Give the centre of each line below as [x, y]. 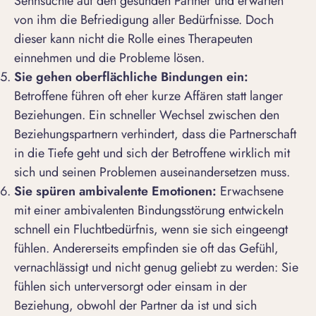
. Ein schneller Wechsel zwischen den [181, 115]
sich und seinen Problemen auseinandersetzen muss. [152, 172]
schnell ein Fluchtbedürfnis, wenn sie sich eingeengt [151, 230]
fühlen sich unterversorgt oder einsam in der [130, 287]
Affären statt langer [233, 96]
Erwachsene [250, 192]
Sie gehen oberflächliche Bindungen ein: [131, 77]
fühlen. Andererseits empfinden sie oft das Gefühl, [146, 249]
